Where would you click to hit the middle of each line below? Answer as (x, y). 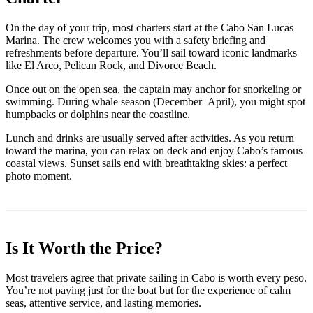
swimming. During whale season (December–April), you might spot (155, 102)
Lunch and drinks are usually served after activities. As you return (150, 138)
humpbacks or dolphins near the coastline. (98, 115)
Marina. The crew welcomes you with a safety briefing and (136, 41)
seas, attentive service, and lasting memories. (103, 303)
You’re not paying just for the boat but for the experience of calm (148, 290)
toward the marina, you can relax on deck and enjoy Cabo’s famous (154, 151)
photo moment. (39, 176)
